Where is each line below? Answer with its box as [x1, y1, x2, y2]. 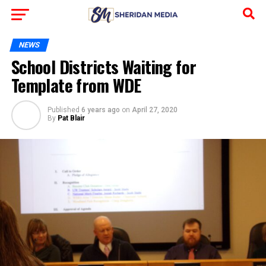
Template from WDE [11, 72, 141, 97]
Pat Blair [57, 114, 85, 122]
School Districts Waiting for [11, 54, 197, 79]
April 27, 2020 [131, 106, 178, 114]
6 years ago [81, 106, 120, 114]
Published [47, 106, 80, 114]
